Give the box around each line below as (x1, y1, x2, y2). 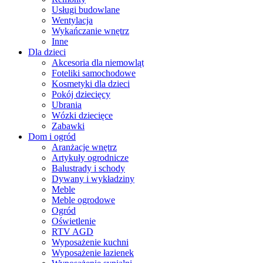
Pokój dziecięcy (52, 89, 110, 99)
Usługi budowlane (52, 4, 120, 15)
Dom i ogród (28, 131, 76, 141)
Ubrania (52, 99, 82, 110)
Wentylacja (52, 15, 93, 25)
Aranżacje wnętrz (52, 141, 117, 152)
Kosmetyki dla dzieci (52, 78, 130, 89)
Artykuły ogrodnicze (52, 152, 129, 163)
